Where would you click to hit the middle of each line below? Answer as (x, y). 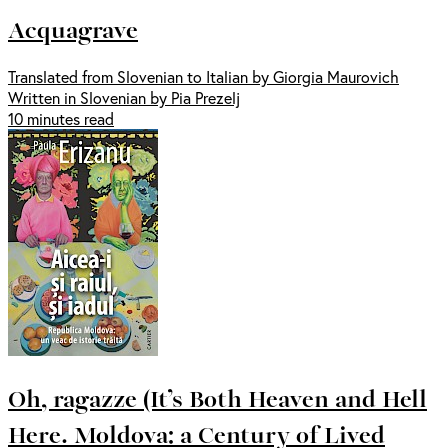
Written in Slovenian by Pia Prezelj (124, 98)
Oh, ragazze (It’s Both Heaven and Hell (217, 398)
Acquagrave (73, 28)
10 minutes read (61, 119)
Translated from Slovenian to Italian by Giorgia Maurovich (203, 77)
